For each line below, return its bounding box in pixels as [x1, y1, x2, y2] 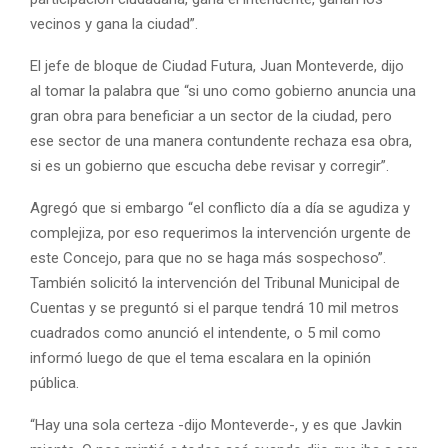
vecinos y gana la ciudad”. [30, 14, 198, 33]
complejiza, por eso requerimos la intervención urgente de [30, 223, 411, 242]
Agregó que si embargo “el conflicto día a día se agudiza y [30, 198, 410, 217]
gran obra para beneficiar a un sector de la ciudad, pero [30, 106, 392, 125]
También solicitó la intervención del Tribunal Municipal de [30, 273, 400, 292]
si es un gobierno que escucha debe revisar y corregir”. [30, 156, 389, 175]
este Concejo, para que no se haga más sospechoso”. [30, 248, 386, 267]
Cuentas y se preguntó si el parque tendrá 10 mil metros [30, 298, 399, 317]
